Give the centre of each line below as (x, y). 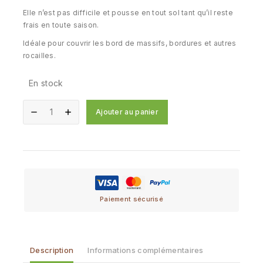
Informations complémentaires (146, 250)
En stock (46, 83)
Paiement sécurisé (131, 199)
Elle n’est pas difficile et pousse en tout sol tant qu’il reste (128, 13)
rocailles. (39, 55)
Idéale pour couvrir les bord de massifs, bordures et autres (130, 43)
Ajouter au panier (127, 112)
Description (52, 250)
